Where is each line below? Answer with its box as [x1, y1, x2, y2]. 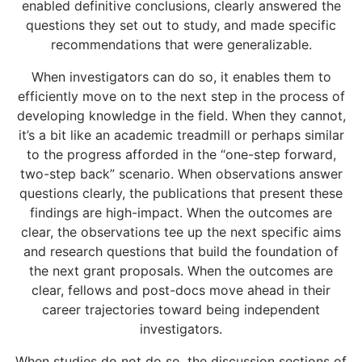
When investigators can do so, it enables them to [31, 69, 331, 86]
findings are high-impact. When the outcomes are [30, 204, 332, 221]
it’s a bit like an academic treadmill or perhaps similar [18, 127, 344, 144]
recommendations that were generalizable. [50, 36, 312, 53]
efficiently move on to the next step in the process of [17, 88, 345, 105]
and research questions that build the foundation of [23, 243, 339, 260]
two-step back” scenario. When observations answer [19, 166, 343, 183]
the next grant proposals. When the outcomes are [29, 263, 333, 280]
